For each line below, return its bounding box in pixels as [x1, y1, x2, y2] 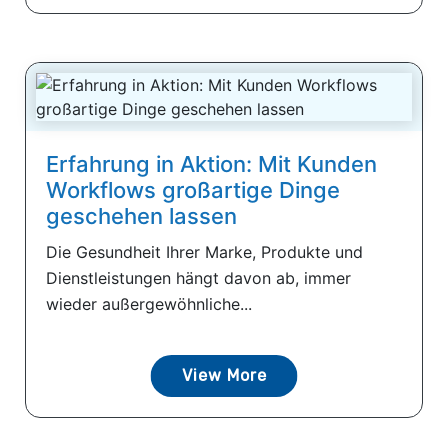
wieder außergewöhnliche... [46, 293, 252, 314]
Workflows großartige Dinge [46, 176, 340, 203]
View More [181, 365, 267, 385]
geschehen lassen [46, 202, 237, 229]
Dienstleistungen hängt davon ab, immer [46, 267, 351, 288]
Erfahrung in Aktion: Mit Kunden [46, 150, 377, 177]
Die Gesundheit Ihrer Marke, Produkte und [46, 241, 363, 262]
